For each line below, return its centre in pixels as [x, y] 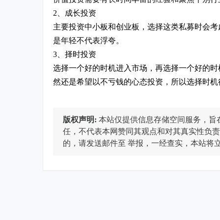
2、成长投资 [75, 13]
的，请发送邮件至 [95, 143]
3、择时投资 [75, 55]
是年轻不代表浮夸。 [88, 41]
